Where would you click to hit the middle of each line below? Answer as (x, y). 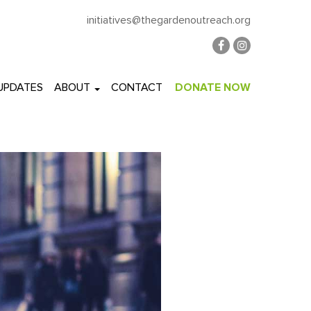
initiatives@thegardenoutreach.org (169, 20)
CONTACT (137, 87)
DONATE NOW (213, 87)
